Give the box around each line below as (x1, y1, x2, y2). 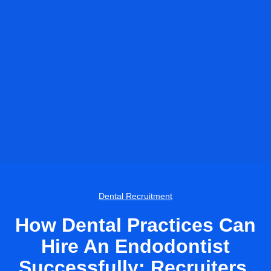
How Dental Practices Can (15, 214, 256, 237)
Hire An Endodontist (41, 235, 230, 258)
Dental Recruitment (99, 191, 172, 201)
